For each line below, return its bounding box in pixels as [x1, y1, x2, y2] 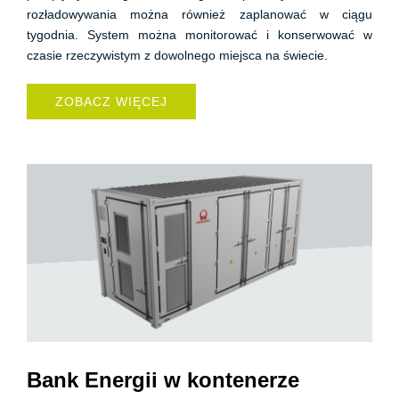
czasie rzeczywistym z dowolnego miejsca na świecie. [27, 48, 328, 62]
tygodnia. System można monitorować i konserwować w [27, 28, 372, 42]
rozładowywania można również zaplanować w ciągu [27, 7, 372, 21]
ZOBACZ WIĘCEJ [55, 94, 167, 109]
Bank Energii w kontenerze [27, 368, 299, 392]
